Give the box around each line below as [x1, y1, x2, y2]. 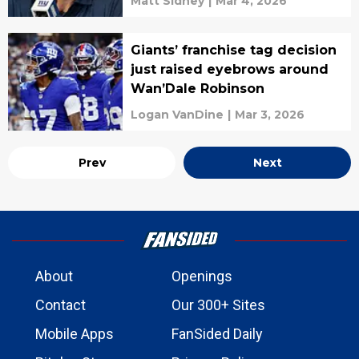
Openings [171, 268, 232, 284]
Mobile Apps [35, 325, 114, 342]
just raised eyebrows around [130, 62, 329, 77]
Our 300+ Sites [171, 296, 265, 313]
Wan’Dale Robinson [130, 81, 264, 96]
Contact [35, 296, 86, 313]
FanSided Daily [171, 325, 263, 342]
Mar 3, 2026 [234, 107, 305, 122]
